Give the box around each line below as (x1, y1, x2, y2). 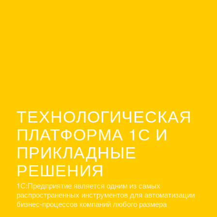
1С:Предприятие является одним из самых (16, 180, 160, 190)
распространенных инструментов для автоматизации (16, 189, 195, 200)
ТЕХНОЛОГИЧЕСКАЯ (16, 104, 192, 128)
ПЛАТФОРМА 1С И (16, 122, 168, 146)
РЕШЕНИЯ (16, 157, 104, 182)
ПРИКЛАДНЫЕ (16, 139, 137, 164)
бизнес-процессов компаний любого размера (16, 198, 167, 209)
